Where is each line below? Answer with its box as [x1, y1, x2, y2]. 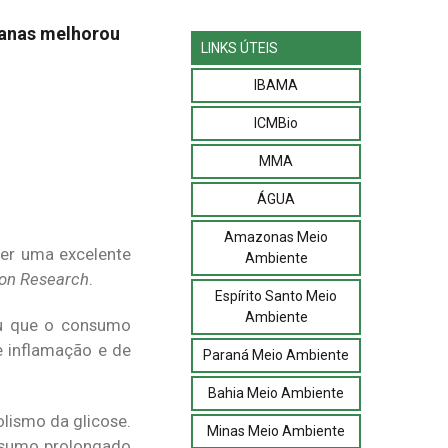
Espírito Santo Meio [215, 287, 337, 304]
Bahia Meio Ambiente [208, 384, 344, 401]
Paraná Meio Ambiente [203, 346, 349, 363]
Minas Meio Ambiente [207, 422, 345, 439]
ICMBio [254, 114, 298, 131]
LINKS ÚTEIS [201, 39, 278, 56]
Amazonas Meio [224, 228, 328, 245]
